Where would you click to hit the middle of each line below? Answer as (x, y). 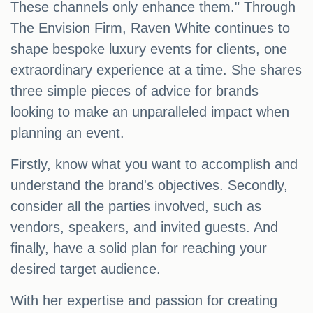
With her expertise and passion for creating (144, 301)
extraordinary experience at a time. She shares (156, 70)
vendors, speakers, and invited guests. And (144, 227)
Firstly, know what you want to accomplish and (154, 165)
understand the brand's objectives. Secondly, (149, 185)
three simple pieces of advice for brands (134, 91)
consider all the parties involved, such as (136, 206)
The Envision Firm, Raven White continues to (150, 28)
